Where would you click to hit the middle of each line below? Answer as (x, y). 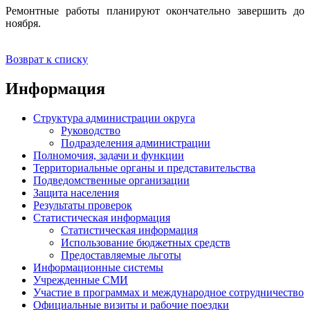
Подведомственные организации (111, 180)
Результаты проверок (83, 205)
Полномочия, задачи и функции (109, 155)
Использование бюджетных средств (146, 242)
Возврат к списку (47, 60)
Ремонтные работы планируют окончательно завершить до (155, 11)
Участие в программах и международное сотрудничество (168, 292)
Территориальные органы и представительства (144, 167)
